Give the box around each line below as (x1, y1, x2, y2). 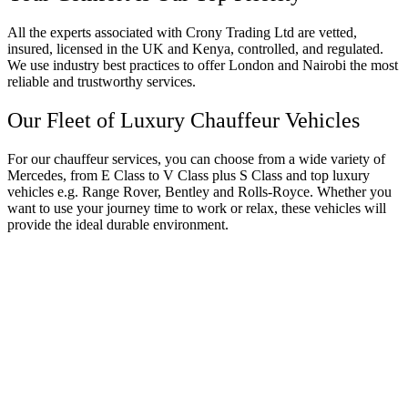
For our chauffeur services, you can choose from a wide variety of (7, 150, 385, 167)
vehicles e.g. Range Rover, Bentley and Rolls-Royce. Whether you (7, 183, 392, 199)
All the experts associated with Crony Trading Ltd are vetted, (7, 25, 357, 40)
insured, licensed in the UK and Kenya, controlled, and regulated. (7, 41, 383, 56)
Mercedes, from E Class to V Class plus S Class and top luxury (7, 167, 370, 183)
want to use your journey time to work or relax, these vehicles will (7, 199, 386, 216)
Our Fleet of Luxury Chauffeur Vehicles (7, 107, 360, 132)
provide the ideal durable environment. (7, 216, 229, 232)
